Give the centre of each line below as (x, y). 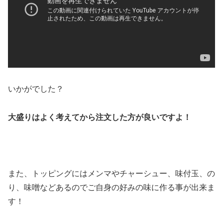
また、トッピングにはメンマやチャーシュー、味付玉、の (111, 174)
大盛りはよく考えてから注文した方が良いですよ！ (100, 117)
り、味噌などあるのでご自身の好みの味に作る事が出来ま (111, 188)
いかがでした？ (36, 89)
